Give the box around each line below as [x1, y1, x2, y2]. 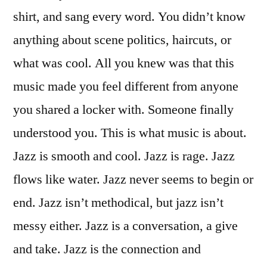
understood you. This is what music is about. [13, 124, 247, 141]
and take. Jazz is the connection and [13, 240, 201, 257]
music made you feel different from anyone [13, 77, 238, 95]
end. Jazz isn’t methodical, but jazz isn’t [13, 194, 223, 211]
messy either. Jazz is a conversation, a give [13, 217, 238, 234]
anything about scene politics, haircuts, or [13, 31, 231, 48]
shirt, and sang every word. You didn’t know [13, 8, 246, 25]
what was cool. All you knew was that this [13, 54, 234, 72]
